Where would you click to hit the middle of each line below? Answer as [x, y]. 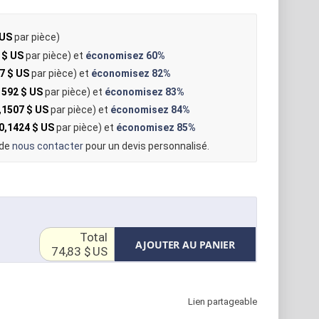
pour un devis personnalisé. [146, 146]
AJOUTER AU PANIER [185, 245]
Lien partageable [223, 302]
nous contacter [47, 146]
